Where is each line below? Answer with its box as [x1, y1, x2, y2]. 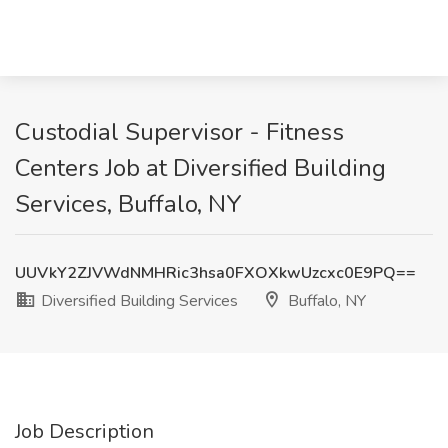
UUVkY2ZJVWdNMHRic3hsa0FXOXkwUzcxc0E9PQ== [15, 262, 416, 284]
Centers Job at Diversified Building [15, 152, 386, 184]
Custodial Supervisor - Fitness [15, 116, 344, 148]
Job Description [15, 418, 154, 445]
